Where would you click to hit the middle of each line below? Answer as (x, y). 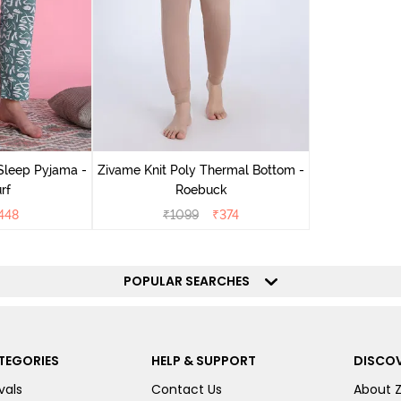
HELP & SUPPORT (203, 361)
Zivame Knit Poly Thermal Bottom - (201, 170)
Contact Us (186, 389)
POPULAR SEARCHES (192, 281)
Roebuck (201, 190)
